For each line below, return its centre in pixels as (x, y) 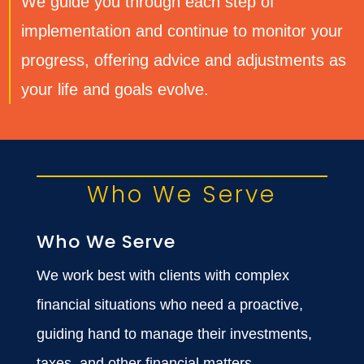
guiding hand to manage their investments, (174, 334)
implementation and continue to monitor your (182, 30)
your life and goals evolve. (115, 89)
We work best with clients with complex (162, 275)
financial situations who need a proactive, (169, 304)
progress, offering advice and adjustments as (184, 60)
